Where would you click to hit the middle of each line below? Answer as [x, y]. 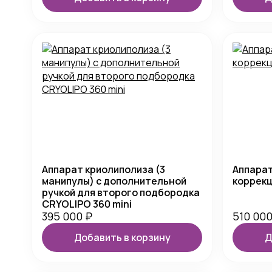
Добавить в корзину [122, 237]
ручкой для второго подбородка [121, 192]
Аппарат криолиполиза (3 [104, 169]
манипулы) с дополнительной [114, 181]
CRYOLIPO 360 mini [87, 204]
